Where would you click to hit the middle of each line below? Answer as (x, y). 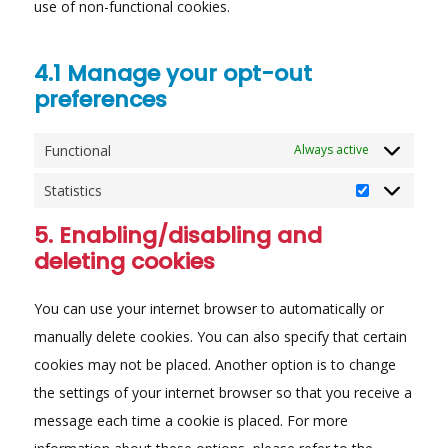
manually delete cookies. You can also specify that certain (220, 336)
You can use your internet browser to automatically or (208, 308)
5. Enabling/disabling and (177, 235)
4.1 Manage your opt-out (172, 73)
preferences (100, 99)
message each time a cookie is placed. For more (190, 420)
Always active (332, 150)
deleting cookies (124, 261)
